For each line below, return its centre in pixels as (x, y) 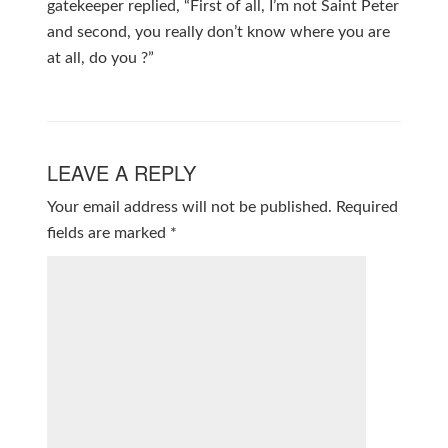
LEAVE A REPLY (121, 172)
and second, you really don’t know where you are (218, 32)
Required (366, 207)
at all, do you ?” (100, 58)
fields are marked (108, 233)
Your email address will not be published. (189, 207)
